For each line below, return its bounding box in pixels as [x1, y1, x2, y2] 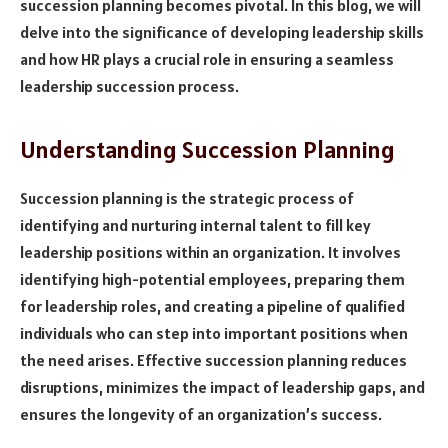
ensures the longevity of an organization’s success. [20, 403, 382, 424]
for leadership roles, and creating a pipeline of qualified [20, 295, 405, 316]
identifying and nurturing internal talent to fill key [20, 214, 371, 235]
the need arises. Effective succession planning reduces [20, 349, 407, 370]
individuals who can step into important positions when [20, 322, 408, 343]
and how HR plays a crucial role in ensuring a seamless [20, 48, 394, 69]
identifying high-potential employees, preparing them [20, 268, 405, 289]
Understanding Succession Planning [20, 133, 395, 165]
